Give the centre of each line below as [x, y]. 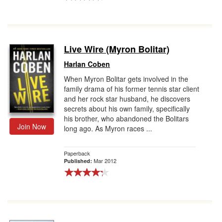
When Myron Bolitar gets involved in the [126, 79]
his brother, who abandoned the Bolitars [126, 118]
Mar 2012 [105, 161]
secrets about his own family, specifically [127, 109]
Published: [79, 161]
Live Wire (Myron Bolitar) [117, 49]
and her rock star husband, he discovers [127, 99]
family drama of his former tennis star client [132, 89]
